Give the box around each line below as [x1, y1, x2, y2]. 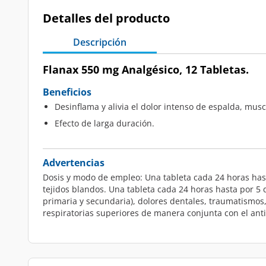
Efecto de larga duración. [55, 118, 154, 129]
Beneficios [43, 85, 91, 99]
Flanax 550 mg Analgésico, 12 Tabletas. [43, 62, 249, 77]
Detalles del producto [43, 10, 170, 26]
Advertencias [43, 156, 104, 169]
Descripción [73, 36, 126, 49]
